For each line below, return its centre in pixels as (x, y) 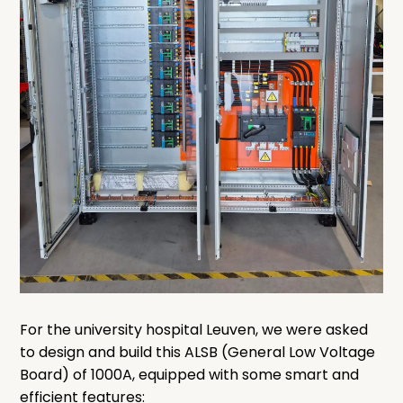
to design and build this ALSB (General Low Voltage (198, 352)
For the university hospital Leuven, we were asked (194, 329)
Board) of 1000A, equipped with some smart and (190, 374)
